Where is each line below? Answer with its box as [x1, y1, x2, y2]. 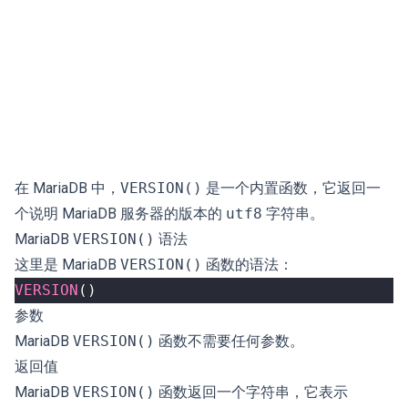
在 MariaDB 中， [15, 179, 120, 197]
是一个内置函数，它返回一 [202, 179, 381, 197]
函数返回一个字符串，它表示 [155, 383, 348, 401]
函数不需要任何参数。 [155, 332, 304, 350]
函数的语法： [202, 256, 293, 273]
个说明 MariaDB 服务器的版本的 [15, 205, 226, 222]
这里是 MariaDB [15, 256, 120, 273]
